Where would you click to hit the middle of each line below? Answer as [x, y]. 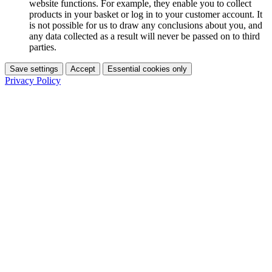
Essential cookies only [147, 69]
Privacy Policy [33, 80]
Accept [83, 69]
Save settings [34, 69]
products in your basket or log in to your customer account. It [146, 14]
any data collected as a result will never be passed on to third [144, 36]
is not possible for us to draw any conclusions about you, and [146, 25]
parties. [43, 47]
